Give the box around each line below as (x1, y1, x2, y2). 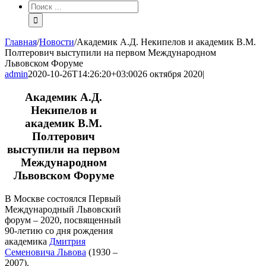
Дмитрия (49, 236, 85, 246)
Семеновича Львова (5, 246, 86, 257)
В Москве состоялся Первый (5, 193, 121, 204)
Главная (5, 37, 37, 47)
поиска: (28, 11, 59, 21)
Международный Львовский (5, 204, 121, 214)
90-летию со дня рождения (5, 225, 113, 236)
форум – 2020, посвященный (5, 214, 121, 225)
